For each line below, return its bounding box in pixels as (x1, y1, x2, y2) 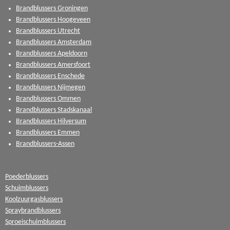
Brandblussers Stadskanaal (16, 106, 92, 114)
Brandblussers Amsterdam (16, 38, 91, 46)
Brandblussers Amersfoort (16, 61, 90, 69)
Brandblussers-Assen (16, 140, 74, 148)
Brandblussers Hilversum (16, 117, 86, 125)
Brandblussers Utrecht (16, 27, 80, 35)
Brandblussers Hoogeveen (16, 15, 90, 24)
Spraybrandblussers (5, 206, 61, 215)
